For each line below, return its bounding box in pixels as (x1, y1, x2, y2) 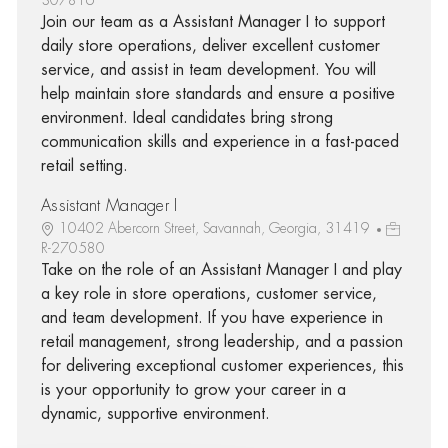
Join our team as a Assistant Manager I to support (40, 13, 385, 30)
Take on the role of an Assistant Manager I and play (40, 261, 402, 278)
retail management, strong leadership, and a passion (40, 333, 403, 350)
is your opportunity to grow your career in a (40, 381, 346, 398)
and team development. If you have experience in (40, 309, 383, 326)
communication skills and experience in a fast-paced (40, 133, 399, 150)
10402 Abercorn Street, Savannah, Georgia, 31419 (58, 220, 374, 235)
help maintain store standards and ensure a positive (40, 85, 395, 102)
